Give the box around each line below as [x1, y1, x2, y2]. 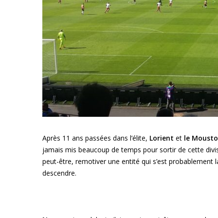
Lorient [149, 133, 174, 143]
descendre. [42, 168, 76, 178]
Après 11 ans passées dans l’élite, [42, 133, 149, 143]
